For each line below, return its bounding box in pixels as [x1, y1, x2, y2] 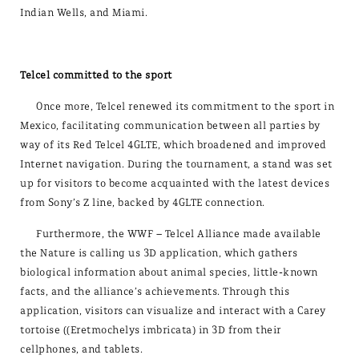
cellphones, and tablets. [20, 343, 143, 356]
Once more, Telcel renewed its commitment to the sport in [36, 100, 334, 113]
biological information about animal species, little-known [20, 266, 318, 279]
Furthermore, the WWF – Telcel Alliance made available [36, 228, 321, 240]
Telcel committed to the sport [20, 69, 172, 82]
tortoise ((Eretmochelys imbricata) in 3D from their [20, 324, 281, 337]
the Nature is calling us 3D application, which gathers [20, 247, 297, 260]
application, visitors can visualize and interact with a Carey [20, 305, 326, 317]
